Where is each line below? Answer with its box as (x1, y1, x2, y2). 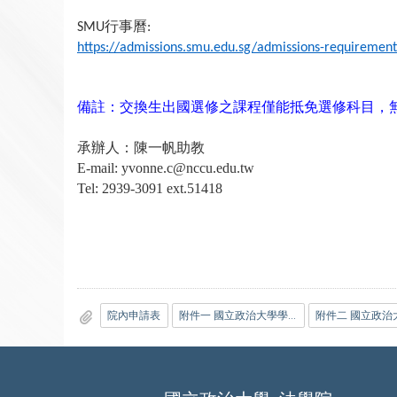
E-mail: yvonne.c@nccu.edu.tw (77, 160, 254, 176)
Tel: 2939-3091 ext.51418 (77, 181, 222, 197)
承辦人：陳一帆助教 (77, 140, 205, 156)
